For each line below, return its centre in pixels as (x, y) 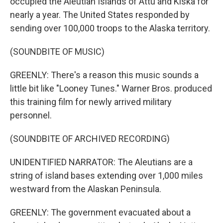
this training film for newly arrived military (91, 102)
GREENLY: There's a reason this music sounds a (104, 75)
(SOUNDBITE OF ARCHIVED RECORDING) (90, 139)
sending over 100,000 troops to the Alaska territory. (110, 28)
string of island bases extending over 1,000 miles (107, 175)
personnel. (31, 115)
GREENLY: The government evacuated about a (100, 212)
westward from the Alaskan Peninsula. (86, 189)
